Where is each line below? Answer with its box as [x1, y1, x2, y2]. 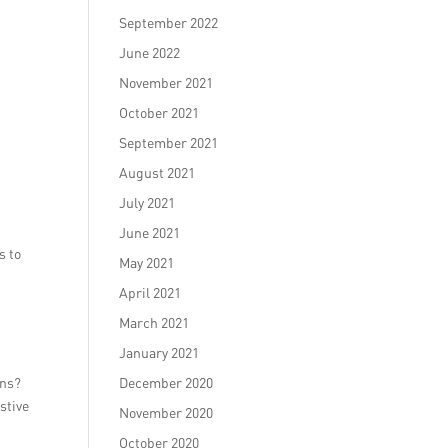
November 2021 [119, 74, 214, 91]
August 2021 [119, 164, 196, 181]
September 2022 [119, 14, 219, 31]
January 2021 [119, 344, 200, 361]
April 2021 [119, 284, 182, 301]
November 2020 [119, 404, 214, 421]
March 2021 [119, 314, 190, 331]
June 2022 [119, 44, 181, 61]
